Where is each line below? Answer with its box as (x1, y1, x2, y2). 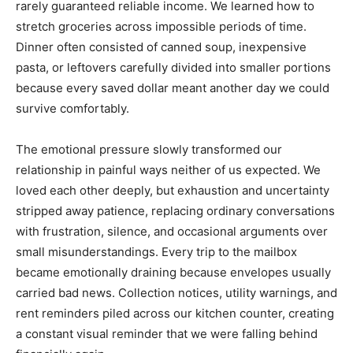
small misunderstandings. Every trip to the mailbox (16, 244, 297, 259)
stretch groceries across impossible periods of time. (16, 19, 307, 34)
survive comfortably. (16, 101, 129, 116)
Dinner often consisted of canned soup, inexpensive (16, 39, 307, 54)
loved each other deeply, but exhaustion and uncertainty (16, 183, 329, 198)
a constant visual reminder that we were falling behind (16, 326, 318, 341)
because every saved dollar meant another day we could (16, 80, 329, 95)
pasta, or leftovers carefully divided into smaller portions (16, 60, 331, 75)
